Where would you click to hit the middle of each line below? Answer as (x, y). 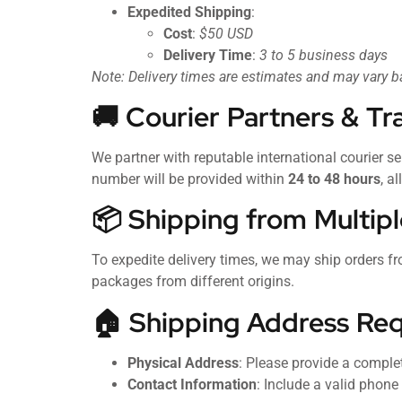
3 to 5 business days (323, 55)
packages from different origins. (193, 282)
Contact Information (192, 384)
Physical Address (183, 363)
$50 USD (226, 33)
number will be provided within (190, 179)
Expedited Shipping (189, 12)
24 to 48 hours (334, 179)
